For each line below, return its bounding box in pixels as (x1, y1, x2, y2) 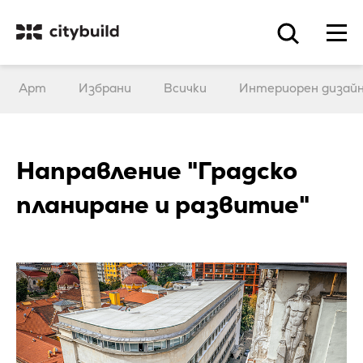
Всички (164, 80, 207, 96)
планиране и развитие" (16, 189, 310, 220)
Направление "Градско (16, 155, 297, 186)
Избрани (79, 80, 131, 96)
